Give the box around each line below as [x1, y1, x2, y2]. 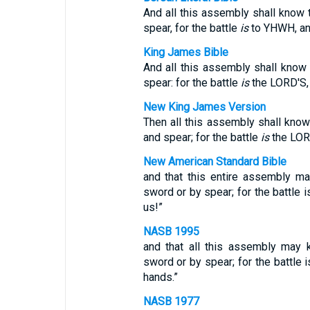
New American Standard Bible [143, 155, 286, 168]
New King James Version [143, 100, 266, 113]
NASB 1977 [143, 295, 199, 308]
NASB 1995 [143, 225, 199, 238]
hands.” [143, 271, 178, 284]
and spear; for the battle [143, 131, 261, 144]
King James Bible [143, 46, 228, 59]
